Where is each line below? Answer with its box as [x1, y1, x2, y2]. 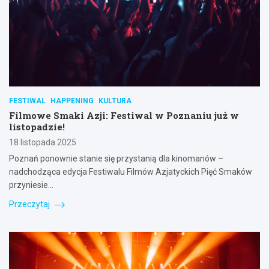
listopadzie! [9, 121, 65, 133]
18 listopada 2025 [9, 138, 76, 148]
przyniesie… [9, 180, 53, 190]
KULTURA [98, 97, 131, 106]
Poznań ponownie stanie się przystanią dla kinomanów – [9, 154, 223, 164]
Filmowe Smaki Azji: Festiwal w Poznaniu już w [9, 109, 239, 122]
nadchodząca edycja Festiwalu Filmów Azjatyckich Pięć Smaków [9, 167, 252, 177]
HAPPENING [50, 97, 94, 106]
